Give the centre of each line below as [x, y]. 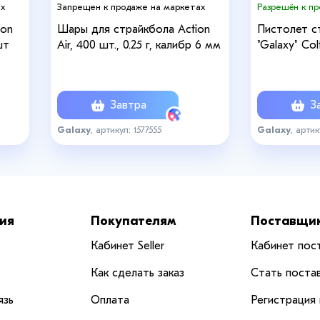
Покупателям [134, 221]
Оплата [110, 300]
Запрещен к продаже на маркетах [131, 7]
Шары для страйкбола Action [134, 30]
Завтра [126, 105]
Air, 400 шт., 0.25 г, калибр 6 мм [139, 45]
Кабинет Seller [127, 246]
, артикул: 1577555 [126, 129]
